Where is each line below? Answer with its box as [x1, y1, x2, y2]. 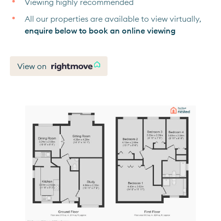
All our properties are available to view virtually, [25, 14, 201, 24]
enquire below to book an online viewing [25, 26, 176, 36]
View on [17, 61, 46, 71]
